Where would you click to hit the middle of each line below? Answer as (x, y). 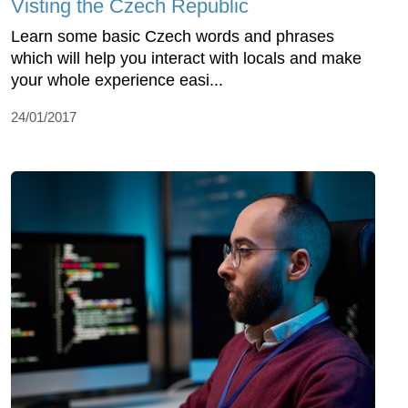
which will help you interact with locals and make (186, 59)
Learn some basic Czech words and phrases (173, 37)
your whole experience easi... (117, 81)
